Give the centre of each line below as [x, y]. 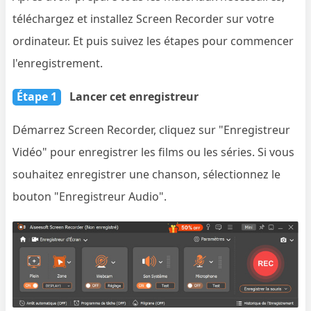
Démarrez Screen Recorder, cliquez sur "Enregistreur [152, 129]
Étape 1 [37, 96]
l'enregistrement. [58, 63]
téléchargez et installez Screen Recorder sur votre [144, 18]
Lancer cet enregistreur [134, 96]
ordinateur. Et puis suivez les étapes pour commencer [153, 41]
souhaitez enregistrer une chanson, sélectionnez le [147, 174]
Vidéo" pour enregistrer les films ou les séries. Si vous [154, 152]
